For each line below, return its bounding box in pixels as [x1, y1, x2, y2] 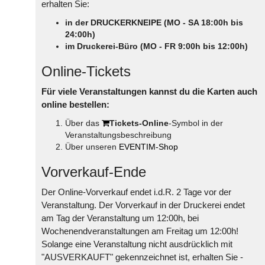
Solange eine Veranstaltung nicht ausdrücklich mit [41, 238, 232, 249]
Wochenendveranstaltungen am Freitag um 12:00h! [41, 225, 238, 236]
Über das [65, 118, 102, 128]
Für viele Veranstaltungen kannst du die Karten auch [41, 86, 257, 96]
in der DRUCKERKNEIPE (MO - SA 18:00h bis [65, 17, 243, 27]
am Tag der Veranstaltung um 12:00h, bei [41, 212, 199, 223]
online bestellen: [41, 99, 109, 109]
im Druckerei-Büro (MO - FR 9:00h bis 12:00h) [65, 41, 248, 51]
